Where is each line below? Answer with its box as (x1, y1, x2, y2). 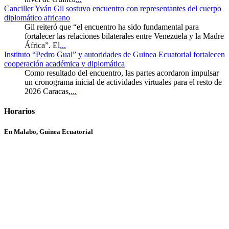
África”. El (25, 41, 60, 50)
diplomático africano (4, 13, 70, 22)
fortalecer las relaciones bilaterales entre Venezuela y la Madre (25, 32, 224, 41)
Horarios (4, 107, 35, 116)
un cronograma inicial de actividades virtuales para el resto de (25, 78, 222, 87)
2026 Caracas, (25, 87, 71, 96)
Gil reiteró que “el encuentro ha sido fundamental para (25, 22, 199, 32)
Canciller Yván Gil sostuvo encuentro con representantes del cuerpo (4, 4, 221, 13)
